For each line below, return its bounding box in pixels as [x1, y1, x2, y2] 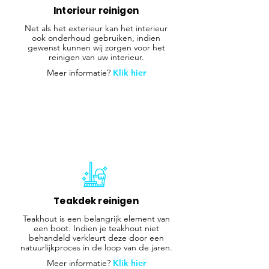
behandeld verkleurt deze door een [28, 232, 164, 243]
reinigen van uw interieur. [48, 51, 144, 62]
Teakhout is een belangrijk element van [22, 213, 170, 224]
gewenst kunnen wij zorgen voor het [27, 41, 165, 53]
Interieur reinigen [53, 4, 139, 17]
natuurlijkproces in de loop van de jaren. [20, 241, 172, 253]
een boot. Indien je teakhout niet [33, 222, 159, 234]
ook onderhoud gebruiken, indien [32, 32, 160, 43]
